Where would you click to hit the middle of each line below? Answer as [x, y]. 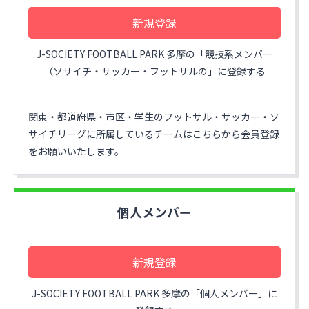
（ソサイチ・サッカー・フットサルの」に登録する [154, 71]
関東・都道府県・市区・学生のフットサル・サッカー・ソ [154, 117]
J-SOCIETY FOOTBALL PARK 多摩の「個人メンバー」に [154, 293]
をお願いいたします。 [76, 151]
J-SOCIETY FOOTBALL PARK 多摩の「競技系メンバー [154, 54]
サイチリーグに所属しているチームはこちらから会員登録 [154, 134]
